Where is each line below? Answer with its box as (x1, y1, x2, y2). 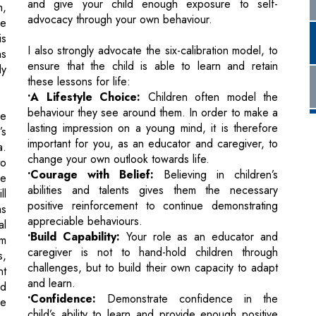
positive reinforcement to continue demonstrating (28, 130, 278, 147)
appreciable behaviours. (28, 145, 142, 162)
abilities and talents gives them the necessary (28, 114, 278, 131)
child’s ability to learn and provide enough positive (28, 238, 278, 255)
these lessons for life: (28, 6, 130, 23)
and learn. (28, 207, 75, 224)
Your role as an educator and (119, 161, 279, 178)
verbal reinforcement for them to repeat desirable (28, 254, 278, 271)
